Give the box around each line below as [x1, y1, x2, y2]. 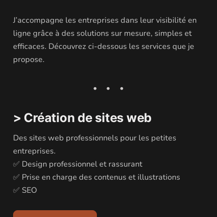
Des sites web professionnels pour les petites [13, 132, 176, 143]
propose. [13, 54, 45, 65]
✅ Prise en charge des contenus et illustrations [13, 171, 180, 183]
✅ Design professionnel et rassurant [13, 158, 142, 170]
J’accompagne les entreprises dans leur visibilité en [13, 15, 197, 26]
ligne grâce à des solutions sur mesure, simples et [13, 28, 192, 39]
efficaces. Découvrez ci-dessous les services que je [13, 41, 194, 52]
